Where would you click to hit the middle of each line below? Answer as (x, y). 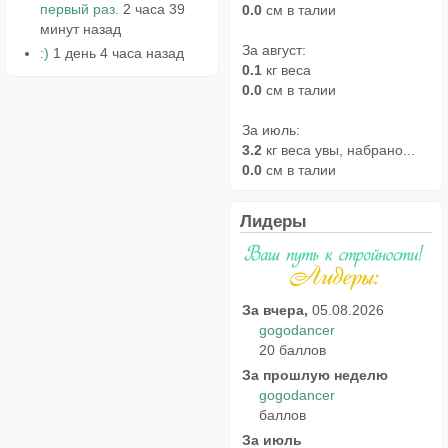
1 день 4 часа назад (118, 52)
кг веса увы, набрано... (338, 150)
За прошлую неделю (315, 375)
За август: (274, 50)
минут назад (80, 29)
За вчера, (275, 310)
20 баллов (293, 350)
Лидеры (273, 221)
